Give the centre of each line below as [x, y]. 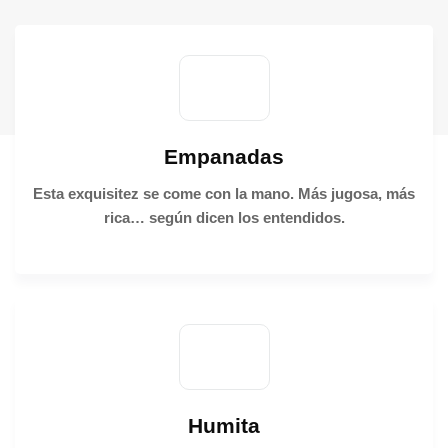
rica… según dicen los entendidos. [224, 217]
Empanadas [224, 156]
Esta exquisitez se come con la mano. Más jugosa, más [224, 193]
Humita [224, 426]
